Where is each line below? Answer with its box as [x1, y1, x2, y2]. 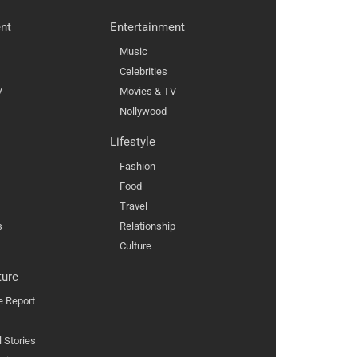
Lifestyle [110, 135, 155, 150]
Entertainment [110, 20, 185, 35]
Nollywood [120, 105, 167, 118]
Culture [120, 240, 151, 253]
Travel [120, 200, 147, 213]
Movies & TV [120, 85, 176, 98]
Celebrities [120, 65, 167, 78]
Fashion [120, 160, 155, 173]
